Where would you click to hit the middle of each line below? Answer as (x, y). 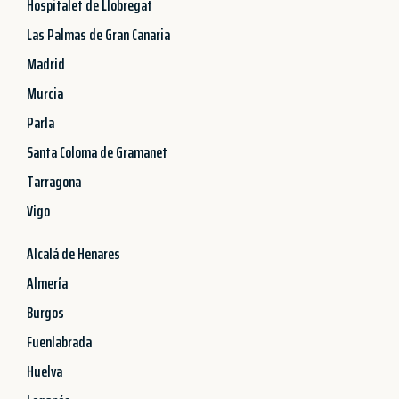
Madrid (46, 64)
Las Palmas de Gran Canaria (98, 34)
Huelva (45, 371)
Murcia (45, 93)
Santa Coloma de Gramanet (97, 152)
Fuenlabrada (59, 342)
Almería (47, 283)
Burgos (45, 312)
